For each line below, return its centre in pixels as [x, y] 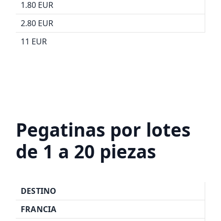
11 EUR [34, 42]
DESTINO [39, 191]
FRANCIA [39, 209]
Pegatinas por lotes [103, 130]
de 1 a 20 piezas [86, 152]
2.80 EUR [37, 23]
